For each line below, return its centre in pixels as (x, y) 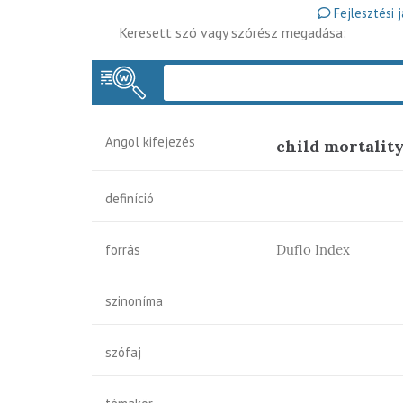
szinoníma (134, 301)
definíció (130, 198)
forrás (123, 250)
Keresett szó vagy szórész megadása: (233, 32)
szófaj (123, 352)
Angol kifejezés (150, 142)
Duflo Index (313, 250)
